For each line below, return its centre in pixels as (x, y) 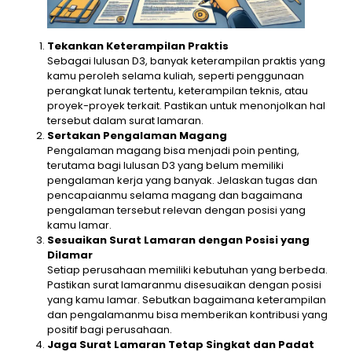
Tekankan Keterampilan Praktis (138, 46)
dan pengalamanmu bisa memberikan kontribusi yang (187, 315)
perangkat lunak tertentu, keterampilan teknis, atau (178, 91)
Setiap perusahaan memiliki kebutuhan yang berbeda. (187, 270)
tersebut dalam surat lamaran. (125, 121)
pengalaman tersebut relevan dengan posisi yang (176, 211)
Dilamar (70, 255)
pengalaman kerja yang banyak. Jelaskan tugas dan (182, 181)
